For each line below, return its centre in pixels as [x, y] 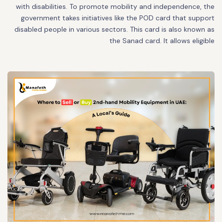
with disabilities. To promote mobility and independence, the [115, 6]
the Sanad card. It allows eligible [162, 41]
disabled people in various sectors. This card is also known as [114, 29]
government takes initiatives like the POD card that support [118, 18]
